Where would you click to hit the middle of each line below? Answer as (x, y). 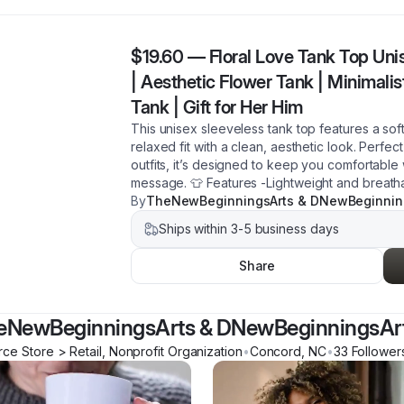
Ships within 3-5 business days (249, 229)
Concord (275, 351)
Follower (374, 351)
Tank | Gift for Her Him (217, 107)
